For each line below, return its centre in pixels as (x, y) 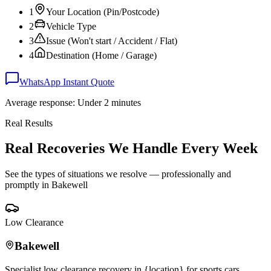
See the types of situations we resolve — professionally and (118, 174)
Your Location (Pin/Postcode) (103, 11)
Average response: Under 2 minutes (73, 102)
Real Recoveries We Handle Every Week (131, 149)
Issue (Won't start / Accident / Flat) (112, 41)
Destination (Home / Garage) (101, 55)
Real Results (29, 123)
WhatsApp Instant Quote (67, 82)
